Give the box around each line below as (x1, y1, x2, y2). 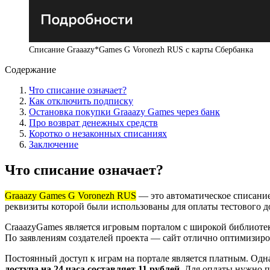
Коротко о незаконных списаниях (29, 128, 167, 139)
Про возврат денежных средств (29, 117, 158, 128)
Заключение (29, 139, 78, 149)
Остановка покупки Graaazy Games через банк (29, 106, 220, 117)
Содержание (5, 64, 56, 75)
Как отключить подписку (29, 95, 133, 106)
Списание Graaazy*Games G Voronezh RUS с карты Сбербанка (29, 44, 253, 54)
